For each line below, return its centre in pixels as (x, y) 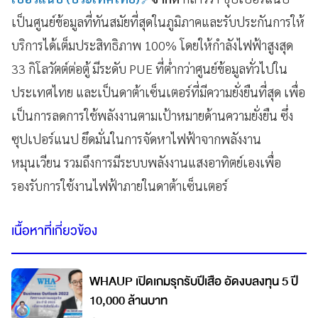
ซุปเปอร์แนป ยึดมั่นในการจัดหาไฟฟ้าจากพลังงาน (136, 139)
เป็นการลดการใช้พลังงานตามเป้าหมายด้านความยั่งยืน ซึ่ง (152, 116)
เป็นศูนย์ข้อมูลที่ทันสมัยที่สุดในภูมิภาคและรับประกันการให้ (158, 22)
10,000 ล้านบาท (128, 301)
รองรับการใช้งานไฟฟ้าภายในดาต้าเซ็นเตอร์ (120, 186)
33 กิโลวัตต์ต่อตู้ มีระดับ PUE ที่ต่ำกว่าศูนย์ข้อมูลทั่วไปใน (149, 69)
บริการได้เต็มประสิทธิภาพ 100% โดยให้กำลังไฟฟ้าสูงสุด (152, 45)
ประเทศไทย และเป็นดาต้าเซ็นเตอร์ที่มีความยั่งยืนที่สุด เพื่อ (158, 92)
